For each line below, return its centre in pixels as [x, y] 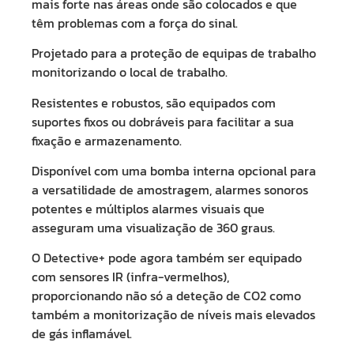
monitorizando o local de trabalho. [130, 72]
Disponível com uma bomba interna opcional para [174, 171]
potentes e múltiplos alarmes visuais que [148, 209]
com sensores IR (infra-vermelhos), [130, 277]
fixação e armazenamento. [107, 140]
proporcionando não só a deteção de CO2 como [166, 296]
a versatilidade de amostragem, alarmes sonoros [170, 190]
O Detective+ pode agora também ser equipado [167, 258]
